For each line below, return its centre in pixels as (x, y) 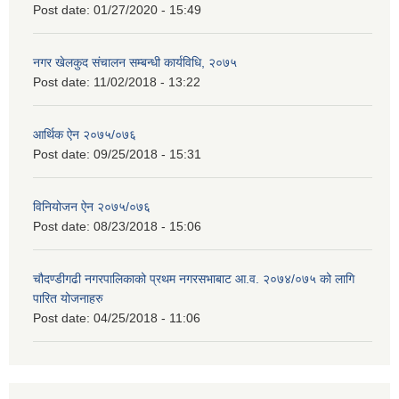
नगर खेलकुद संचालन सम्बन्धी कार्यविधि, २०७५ (135, 63)
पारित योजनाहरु (68, 299)
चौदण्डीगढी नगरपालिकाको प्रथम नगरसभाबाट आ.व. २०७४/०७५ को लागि (194, 279)
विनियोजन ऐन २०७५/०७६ (92, 207)
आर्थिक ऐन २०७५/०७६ (85, 135)
